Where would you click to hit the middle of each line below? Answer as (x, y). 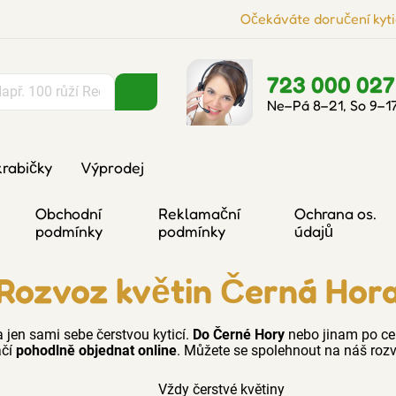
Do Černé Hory (238, 335)
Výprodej (112, 168)
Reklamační (200, 213)
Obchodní (69, 213)
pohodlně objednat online (96, 350)
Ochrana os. (335, 213)
